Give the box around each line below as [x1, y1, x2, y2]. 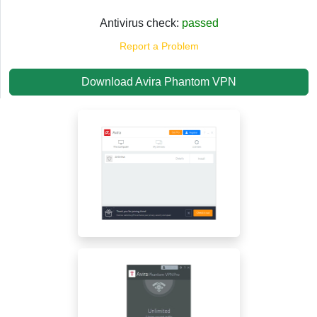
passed [181, 16, 219, 29]
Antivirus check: [99, 16, 182, 29]
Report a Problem [119, 40, 199, 52]
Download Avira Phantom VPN [81, 75, 236, 88]
